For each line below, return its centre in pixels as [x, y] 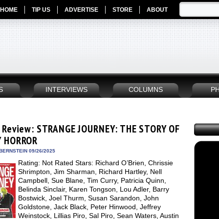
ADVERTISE [81, 10]
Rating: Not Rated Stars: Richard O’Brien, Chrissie [96, 163]
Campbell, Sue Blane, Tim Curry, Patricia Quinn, [92, 180]
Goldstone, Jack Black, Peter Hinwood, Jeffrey [89, 207]
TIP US [41, 10]
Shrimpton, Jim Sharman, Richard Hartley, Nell [90, 172]
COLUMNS [146, 90]
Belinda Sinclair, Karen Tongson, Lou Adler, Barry [94, 189]
